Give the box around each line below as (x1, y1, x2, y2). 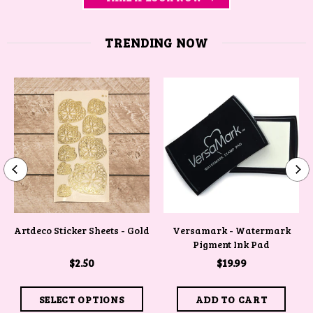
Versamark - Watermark (172, 224, 291, 238)
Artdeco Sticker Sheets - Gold (14, 224, 150, 238)
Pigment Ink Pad (193, 238, 270, 252)
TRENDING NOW (105, 34, 208, 52)
